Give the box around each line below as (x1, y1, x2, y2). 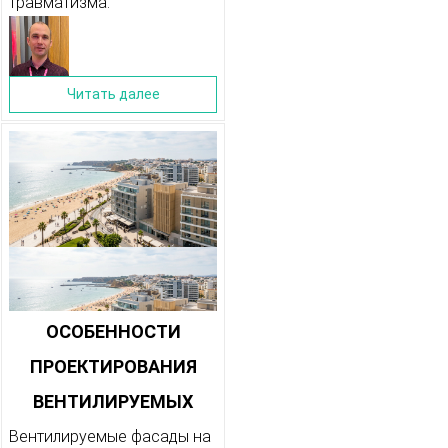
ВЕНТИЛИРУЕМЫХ (33, 391, 193, 413)
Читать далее (66, 86, 160, 103)
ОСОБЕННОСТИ (45, 321, 181, 343)
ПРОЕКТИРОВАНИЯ (29, 356, 197, 378)
